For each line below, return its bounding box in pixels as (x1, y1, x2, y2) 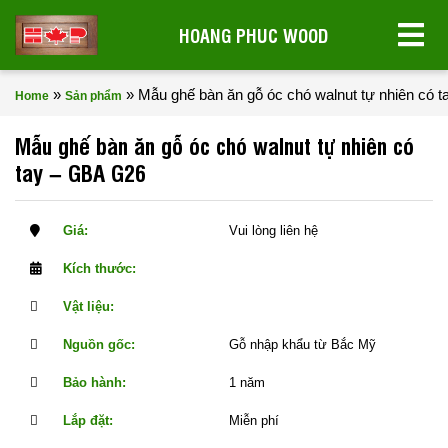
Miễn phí (228, 413, 279, 428)
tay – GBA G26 (15, 156, 146, 187)
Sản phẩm (65, 89, 122, 103)
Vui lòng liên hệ (228, 223, 318, 238)
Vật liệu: (63, 299, 115, 314)
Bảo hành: (63, 375, 127, 390)
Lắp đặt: (63, 413, 114, 428)
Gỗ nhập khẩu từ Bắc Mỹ (228, 337, 376, 352)
